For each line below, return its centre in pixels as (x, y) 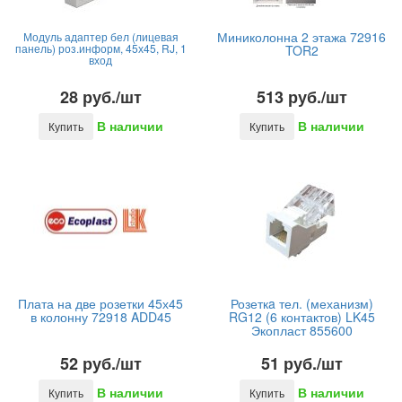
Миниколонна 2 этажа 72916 (301, 37)
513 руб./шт (301, 97)
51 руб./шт (301, 363)
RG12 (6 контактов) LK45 (301, 317)
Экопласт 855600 (301, 330)
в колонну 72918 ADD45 (100, 317)
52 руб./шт (100, 363)
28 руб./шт (100, 97)
